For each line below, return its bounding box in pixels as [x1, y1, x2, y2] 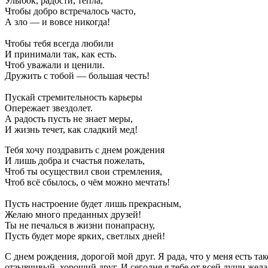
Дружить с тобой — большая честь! [5, 70, 150, 81]
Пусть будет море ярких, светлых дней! [5, 230, 165, 241]
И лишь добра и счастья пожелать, [5, 155, 145, 166]
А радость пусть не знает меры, [5, 113, 133, 124]
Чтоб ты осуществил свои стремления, [5, 166, 162, 176]
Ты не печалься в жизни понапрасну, [5, 220, 155, 230]
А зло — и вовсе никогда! [5, 16, 110, 27]
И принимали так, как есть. [5, 48, 117, 59]
